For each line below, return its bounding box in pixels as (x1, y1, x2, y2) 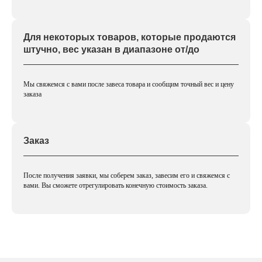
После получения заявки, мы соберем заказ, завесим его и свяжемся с (23, 171, 230, 180)
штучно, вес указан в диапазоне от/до (23, 44, 199, 55)
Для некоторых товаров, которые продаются (23, 32, 236, 43)
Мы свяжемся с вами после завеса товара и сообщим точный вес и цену (23, 80, 234, 89)
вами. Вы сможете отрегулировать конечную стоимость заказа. (23, 181, 208, 190)
